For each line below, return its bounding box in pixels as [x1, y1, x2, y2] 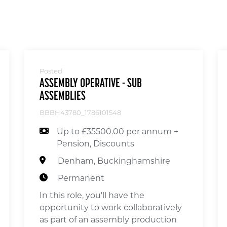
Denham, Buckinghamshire [58, 156, 170, 166]
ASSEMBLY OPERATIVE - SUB [40, 77, 142, 90]
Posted [40, 68, 62, 75]
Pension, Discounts [57, 138, 134, 148]
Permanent [58, 173, 104, 183]
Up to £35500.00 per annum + [57, 126, 178, 136]
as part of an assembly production [40, 214, 177, 224]
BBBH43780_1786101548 [40, 109, 121, 117]
